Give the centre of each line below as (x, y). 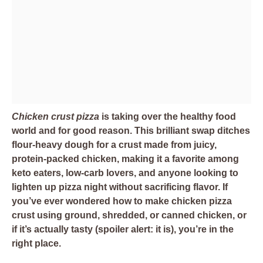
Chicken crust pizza (55, 117)
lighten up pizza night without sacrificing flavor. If (120, 187)
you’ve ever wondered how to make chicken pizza (122, 201)
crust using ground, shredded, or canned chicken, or (129, 215)
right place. (36, 243)
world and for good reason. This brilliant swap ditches (131, 131)
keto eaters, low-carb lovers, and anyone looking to (125, 173)
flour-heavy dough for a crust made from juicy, (114, 145)
